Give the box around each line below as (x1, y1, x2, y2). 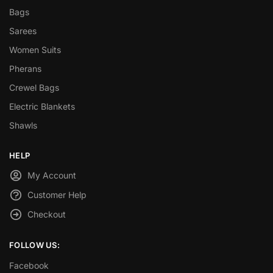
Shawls (9, 119, 37, 130)
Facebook (9, 260, 49, 271)
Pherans (9, 63, 41, 74)
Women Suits (9, 44, 61, 55)
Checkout (27, 209, 66, 220)
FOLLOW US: (9, 240, 60, 250)
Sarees (9, 25, 37, 36)
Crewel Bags (9, 82, 59, 93)
